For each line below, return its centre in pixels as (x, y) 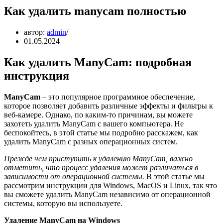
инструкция (37, 75)
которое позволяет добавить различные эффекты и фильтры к (109, 106)
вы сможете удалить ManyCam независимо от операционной (107, 194)
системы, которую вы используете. (63, 203)
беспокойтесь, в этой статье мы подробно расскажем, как (101, 132)
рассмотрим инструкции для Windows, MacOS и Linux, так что (111, 185)
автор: (35, 32)
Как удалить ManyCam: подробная (98, 62)
